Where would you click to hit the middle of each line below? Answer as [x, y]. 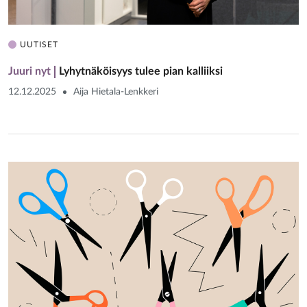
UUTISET [39, 44]
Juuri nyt [29, 71]
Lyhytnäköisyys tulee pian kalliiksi [141, 71]
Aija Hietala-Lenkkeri [116, 91]
